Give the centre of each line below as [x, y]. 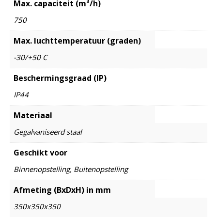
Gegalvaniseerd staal [48, 132]
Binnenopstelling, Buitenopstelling [71, 169]
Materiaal [33, 115]
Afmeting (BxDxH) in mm [62, 190]
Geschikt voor [40, 152]
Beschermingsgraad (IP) [60, 78]
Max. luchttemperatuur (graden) [77, 40]
